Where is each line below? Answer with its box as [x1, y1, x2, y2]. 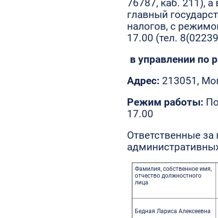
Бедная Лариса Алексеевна [135, 207, 211, 215]
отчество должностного [135, 172, 202, 179]
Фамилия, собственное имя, [135, 165, 212, 172]
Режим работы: [127, 96, 206, 108]
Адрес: [127, 74, 163, 87]
